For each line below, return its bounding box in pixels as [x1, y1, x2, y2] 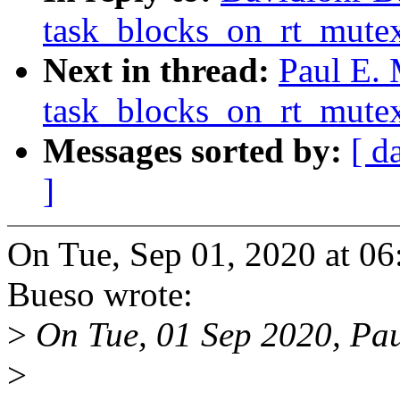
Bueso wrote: [7, 275, 193, 314]
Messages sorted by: [43, 131, 351, 171]
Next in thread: [43, 51, 279, 90]
